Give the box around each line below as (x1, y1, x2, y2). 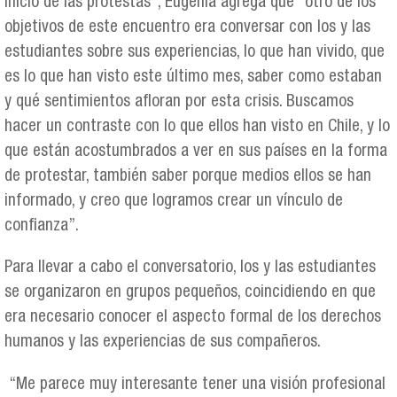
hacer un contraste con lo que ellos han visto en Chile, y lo (4, 119, 390, 136)
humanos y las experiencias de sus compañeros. (4, 334, 321, 352)
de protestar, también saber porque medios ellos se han (4, 168, 371, 186)
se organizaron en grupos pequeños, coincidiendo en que (4, 284, 376, 302)
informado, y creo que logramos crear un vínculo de (4, 193, 343, 211)
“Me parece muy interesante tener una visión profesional (4, 376, 390, 393)
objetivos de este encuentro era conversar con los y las (4, 19, 370, 37)
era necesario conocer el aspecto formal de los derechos (4, 309, 381, 327)
